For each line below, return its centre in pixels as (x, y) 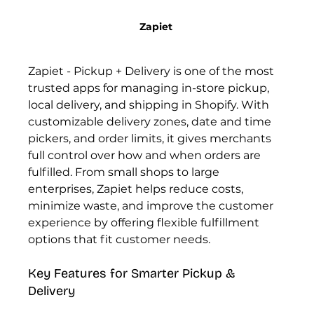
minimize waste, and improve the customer (152, 205)
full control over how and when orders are (146, 155)
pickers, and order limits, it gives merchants (151, 138)
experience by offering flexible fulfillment (145, 222)
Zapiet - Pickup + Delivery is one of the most (153, 71)
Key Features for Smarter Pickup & (134, 273)
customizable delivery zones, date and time (151, 121)
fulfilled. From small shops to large (125, 172)
